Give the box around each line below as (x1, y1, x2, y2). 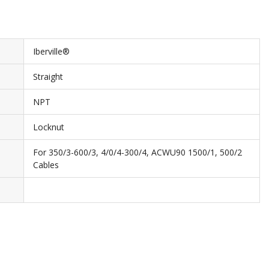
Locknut (33, 121, 64, 133)
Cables (33, 159, 59, 171)
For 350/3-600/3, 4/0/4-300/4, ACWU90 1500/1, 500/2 (33, 147, 242, 158)
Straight (33, 71, 63, 82)
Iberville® (33, 46, 70, 57)
